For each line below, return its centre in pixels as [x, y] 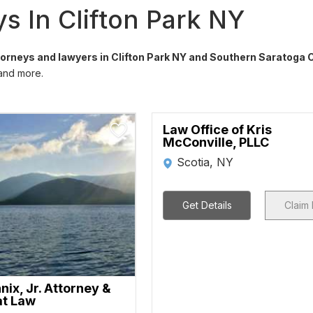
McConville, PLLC [216, 142]
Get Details [207, 205]
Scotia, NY [205, 162]
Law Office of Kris [218, 130]
